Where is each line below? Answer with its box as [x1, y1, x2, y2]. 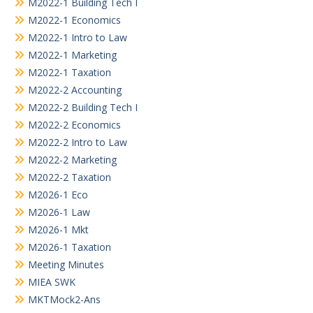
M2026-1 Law [28, 205, 90, 219]
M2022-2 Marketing [28, 153, 117, 167]
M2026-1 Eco [28, 188, 88, 202]
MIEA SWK [28, 275, 75, 289]
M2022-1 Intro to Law [28, 31, 127, 45]
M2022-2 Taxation [28, 170, 111, 184]
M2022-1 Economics [28, 13, 121, 27]
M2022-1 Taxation [28, 66, 111, 80]
